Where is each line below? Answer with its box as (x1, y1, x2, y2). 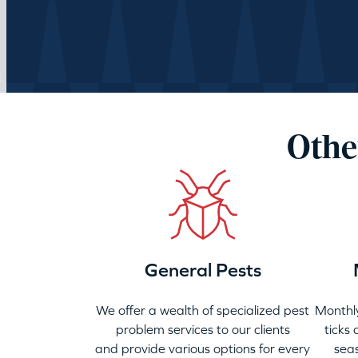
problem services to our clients (115, 322, 290, 336)
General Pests (144, 259, 261, 280)
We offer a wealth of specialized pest (96, 303, 309, 317)
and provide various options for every (95, 341, 310, 356)
